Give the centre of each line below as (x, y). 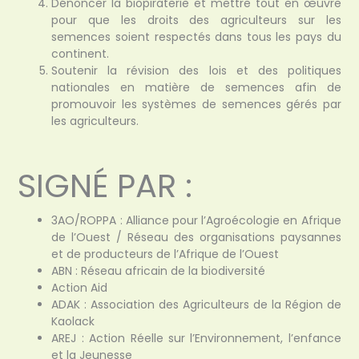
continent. (81, 54)
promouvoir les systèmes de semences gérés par (196, 105)
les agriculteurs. (95, 121)
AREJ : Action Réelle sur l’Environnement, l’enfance (196, 339)
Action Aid (80, 288)
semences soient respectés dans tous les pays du (196, 37)
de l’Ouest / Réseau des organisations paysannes (196, 238)
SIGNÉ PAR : (105, 186)
